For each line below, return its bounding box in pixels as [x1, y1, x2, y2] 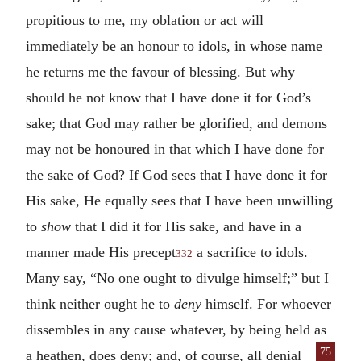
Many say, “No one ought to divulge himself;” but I [26, 269, 329, 286]
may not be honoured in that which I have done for [26, 140, 324, 157]
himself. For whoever [201, 295, 331, 312]
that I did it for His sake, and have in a [71, 218, 301, 234]
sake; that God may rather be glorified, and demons [26, 114, 327, 131]
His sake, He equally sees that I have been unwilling [26, 192, 333, 209]
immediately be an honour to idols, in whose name [26, 37, 322, 54]
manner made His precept [26, 243, 176, 260]
